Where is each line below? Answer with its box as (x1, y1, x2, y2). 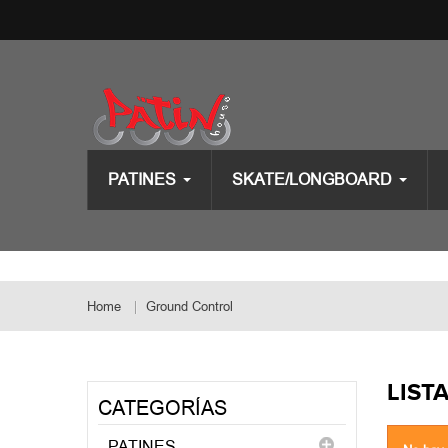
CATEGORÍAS (98, 394, 227, 422)
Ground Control (146, 297, 233, 315)
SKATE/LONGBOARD (232, 168, 392, 191)
